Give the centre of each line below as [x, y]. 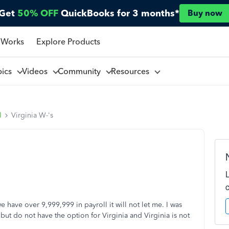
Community [81, 71]
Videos [37, 71]
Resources [132, 71]
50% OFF [38, 13]
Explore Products [68, 41]
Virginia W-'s [32, 115]
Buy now [205, 13]
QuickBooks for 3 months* [120, 13]
